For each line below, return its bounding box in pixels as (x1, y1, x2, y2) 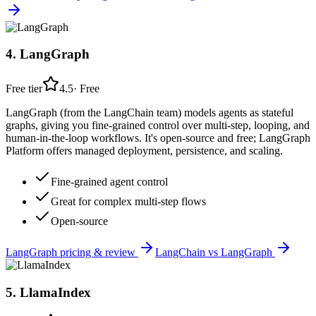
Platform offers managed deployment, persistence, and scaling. (6, 145, 283, 157)
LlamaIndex (20, 284, 91, 300)
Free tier (6, 83, 42, 95)
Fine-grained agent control (51, 176, 168, 188)
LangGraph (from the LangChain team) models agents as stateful (6, 107, 293, 119)
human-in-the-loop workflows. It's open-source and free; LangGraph (6, 132, 310, 144)
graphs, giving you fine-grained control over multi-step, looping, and (6, 119, 310, 131)
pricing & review (57, 246, 138, 258)
